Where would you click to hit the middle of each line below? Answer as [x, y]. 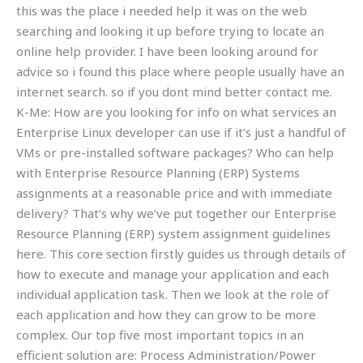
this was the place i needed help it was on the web [162, 10]
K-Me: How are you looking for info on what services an [176, 111]
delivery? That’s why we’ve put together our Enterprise [176, 213]
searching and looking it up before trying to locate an [170, 30]
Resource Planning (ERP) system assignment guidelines [173, 233]
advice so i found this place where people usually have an [180, 71]
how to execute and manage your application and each [173, 273]
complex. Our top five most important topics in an [160, 334]
